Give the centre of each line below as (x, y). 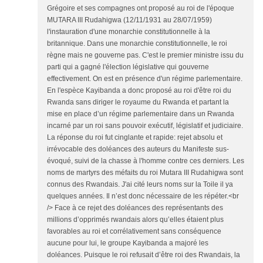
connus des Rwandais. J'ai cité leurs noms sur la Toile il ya (140, 185)
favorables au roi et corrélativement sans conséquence (134, 232)
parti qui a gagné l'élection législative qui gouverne (128, 67)
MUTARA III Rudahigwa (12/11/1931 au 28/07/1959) (129, 20)
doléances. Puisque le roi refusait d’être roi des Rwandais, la (144, 255)
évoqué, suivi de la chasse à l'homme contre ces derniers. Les (146, 161)
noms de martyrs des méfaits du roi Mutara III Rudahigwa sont (145, 173)
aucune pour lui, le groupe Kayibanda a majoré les (128, 243)
